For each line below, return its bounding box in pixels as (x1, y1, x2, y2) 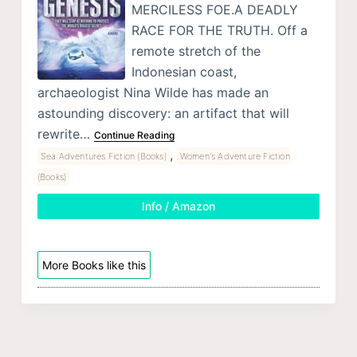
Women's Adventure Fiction (179, 150, 290, 162)
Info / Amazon (141, 198, 215, 213)
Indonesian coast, (131, 63, 237, 80)
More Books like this (41, 257, 146, 272)
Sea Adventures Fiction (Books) (40, 150, 167, 162)
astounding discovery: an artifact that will (37, 104, 289, 121)
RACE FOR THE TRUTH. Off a (131, 22, 308, 38)
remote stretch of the (131, 42, 261, 59)
